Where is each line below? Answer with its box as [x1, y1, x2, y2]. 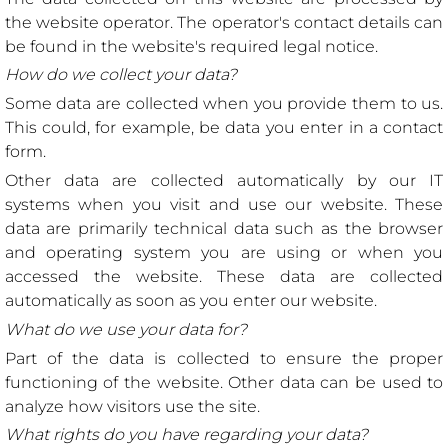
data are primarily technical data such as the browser [4, 218, 444, 238]
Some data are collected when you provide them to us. [4, 94, 444, 114]
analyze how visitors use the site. [4, 396, 260, 416]
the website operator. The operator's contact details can [4, 12, 444, 32]
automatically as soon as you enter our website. [4, 290, 377, 310]
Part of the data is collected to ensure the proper [4, 348, 444, 368]
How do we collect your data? [4, 65, 237, 85]
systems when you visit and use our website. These [4, 194, 444, 214]
